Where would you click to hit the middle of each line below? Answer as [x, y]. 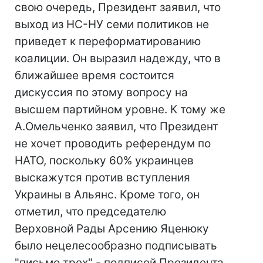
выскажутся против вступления [102, 178]
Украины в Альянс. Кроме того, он [107, 195]
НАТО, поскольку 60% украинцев [104, 161]
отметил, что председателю [90, 212]
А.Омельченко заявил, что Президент [117, 127]
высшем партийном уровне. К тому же [120, 109]
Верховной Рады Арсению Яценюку [112, 229]
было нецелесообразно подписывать [116, 246]
